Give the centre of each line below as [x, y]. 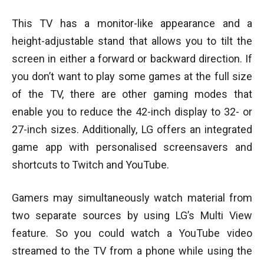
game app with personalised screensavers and [132, 147]
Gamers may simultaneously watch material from [132, 197]
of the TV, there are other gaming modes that [132, 94]
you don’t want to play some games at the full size [132, 76]
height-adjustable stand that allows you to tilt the [132, 41]
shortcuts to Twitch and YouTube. [90, 164]
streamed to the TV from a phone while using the [132, 250]
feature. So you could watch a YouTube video [132, 233]
